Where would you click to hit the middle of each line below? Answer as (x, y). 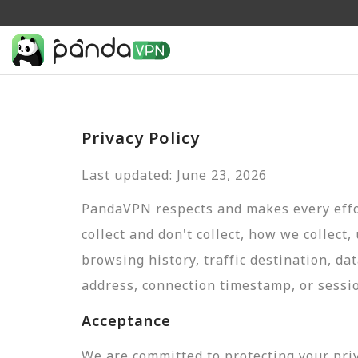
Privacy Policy (141, 138)
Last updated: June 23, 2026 (174, 175)
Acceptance (126, 320)
